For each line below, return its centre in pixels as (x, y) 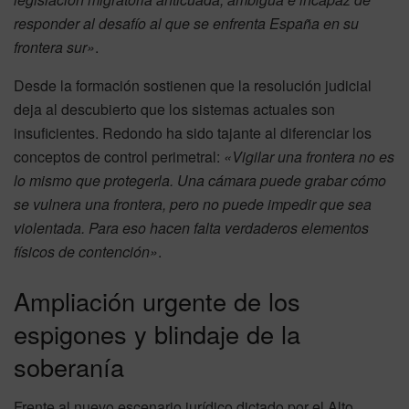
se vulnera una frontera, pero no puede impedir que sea (193, 204)
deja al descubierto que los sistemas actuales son (174, 110)
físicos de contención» (86, 252)
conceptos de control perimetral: (119, 157)
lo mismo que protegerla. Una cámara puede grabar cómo (200, 181)
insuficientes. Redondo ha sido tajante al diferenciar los (193, 133)
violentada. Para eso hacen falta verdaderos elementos (191, 228)
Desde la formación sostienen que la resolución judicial (193, 86)
